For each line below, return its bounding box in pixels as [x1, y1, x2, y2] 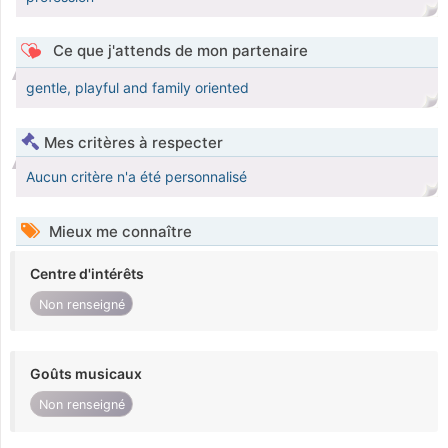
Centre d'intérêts [30, 265, 144, 283]
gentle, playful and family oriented [26, 79, 249, 97]
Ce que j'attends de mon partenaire [48, 41, 308, 61]
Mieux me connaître [45, 222, 192, 242]
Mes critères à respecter [44, 133, 223, 153]
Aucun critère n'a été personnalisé [26, 168, 247, 186]
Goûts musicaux [30, 365, 142, 383]
